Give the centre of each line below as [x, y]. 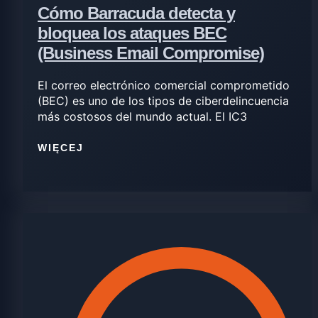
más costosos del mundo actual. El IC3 [142, 116]
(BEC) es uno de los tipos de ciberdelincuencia [163, 100]
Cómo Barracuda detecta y [136, 13]
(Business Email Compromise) [151, 53]
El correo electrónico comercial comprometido [164, 85]
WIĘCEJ [61, 148]
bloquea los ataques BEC [132, 33]
